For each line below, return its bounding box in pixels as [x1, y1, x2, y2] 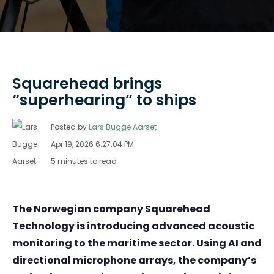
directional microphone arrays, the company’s [12, 253, 256, 268]
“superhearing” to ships [12, 89, 196, 111]
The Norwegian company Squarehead [12, 202, 210, 217]
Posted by [51, 122, 89, 133]
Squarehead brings [12, 72, 162, 94]
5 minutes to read [51, 156, 117, 167]
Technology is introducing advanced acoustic [12, 219, 254, 234]
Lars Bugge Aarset [89, 122, 157, 133]
